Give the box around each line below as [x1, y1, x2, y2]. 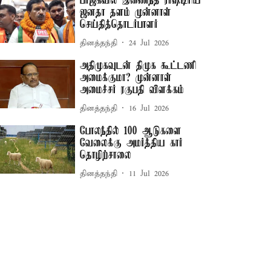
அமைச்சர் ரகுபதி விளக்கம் [80, 84, 184, 97]
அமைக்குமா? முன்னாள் [80, 72, 172, 85]
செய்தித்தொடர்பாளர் [80, 19, 158, 31]
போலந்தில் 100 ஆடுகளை [80, 125, 182, 138]
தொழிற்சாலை [80, 149, 132, 162]
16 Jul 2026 [129, 103, 169, 114]
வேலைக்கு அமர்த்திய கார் [80, 137, 183, 150]
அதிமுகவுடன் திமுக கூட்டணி [80, 60, 197, 73]
